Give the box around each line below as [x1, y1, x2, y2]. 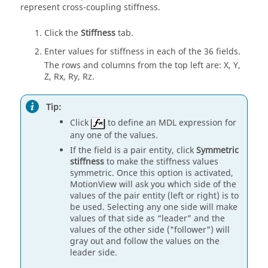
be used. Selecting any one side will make [70, 200, 237, 214]
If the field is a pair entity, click [70, 144, 196, 157]
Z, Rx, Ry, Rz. [44, 71, 95, 83]
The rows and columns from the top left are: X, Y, [44, 59, 240, 72]
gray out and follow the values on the [70, 234, 220, 248]
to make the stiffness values [104, 155, 218, 168]
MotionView [70, 178, 117, 191]
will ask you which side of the [117, 178, 236, 191]
